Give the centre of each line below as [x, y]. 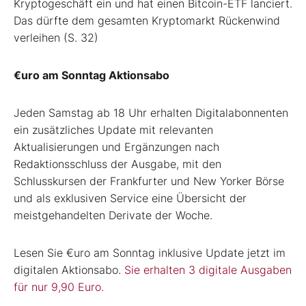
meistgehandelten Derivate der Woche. [113, 215]
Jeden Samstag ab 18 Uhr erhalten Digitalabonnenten [151, 113]
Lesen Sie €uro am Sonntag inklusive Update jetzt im [150, 253]
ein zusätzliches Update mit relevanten [113, 130]
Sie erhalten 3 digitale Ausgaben [208, 270]
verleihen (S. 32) [56, 38]
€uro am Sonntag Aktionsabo [92, 75]
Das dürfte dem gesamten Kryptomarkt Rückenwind [147, 21]
